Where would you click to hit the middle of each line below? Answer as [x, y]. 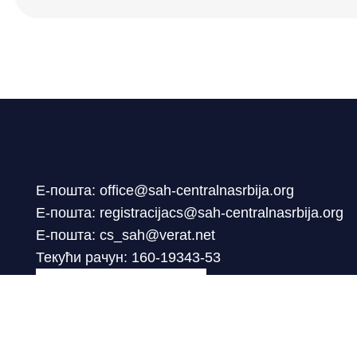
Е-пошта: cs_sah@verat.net [126, 235]
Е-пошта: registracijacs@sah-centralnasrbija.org [190, 213]
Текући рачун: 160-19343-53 [128, 258]
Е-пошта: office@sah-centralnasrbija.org [165, 191]
